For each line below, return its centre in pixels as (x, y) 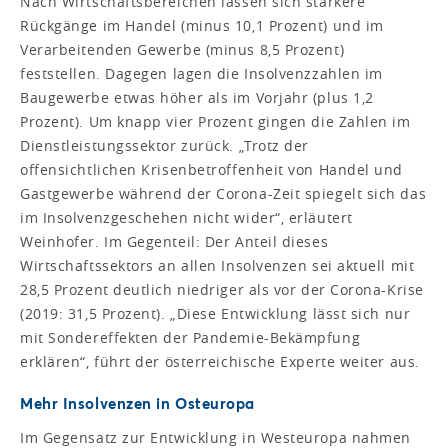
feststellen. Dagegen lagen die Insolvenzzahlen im (201, 74)
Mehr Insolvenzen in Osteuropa (137, 403)
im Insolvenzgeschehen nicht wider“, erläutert (186, 218)
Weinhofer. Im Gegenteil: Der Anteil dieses (174, 242)
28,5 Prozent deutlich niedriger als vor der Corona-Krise (222, 290)
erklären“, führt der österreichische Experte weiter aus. (220, 362)
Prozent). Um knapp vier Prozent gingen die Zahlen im (215, 122)
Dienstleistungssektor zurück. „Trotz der (165, 146)
